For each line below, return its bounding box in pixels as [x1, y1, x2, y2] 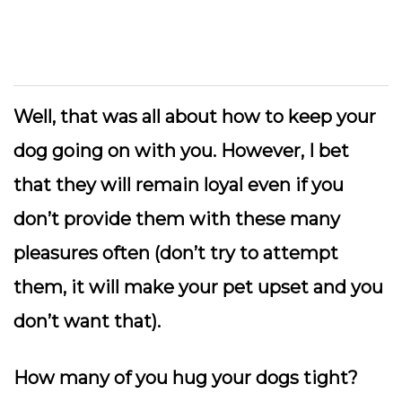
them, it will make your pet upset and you [13, 276, 383, 298]
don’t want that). [13, 310, 161, 332]
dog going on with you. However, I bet [13, 140, 349, 162]
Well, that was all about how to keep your [13, 106, 376, 127]
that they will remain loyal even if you [13, 174, 344, 196]
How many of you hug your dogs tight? [13, 367, 358, 389]
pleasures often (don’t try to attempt [13, 242, 338, 264]
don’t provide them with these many [13, 208, 340, 230]
